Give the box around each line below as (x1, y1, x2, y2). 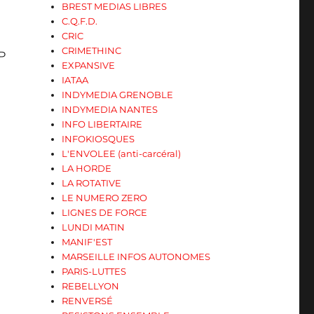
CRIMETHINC (62, 45, 122, 56)
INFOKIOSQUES (62, 133, 135, 144)
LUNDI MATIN (62, 221, 125, 233)
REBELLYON (62, 280, 120, 292)
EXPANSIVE (62, 60, 116, 71)
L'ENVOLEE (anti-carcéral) (62, 148, 182, 159)
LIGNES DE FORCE (62, 207, 148, 218)
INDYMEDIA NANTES (62, 104, 158, 115)
